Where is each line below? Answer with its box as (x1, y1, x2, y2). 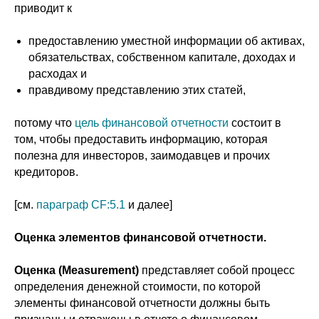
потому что (14, 117, 75, 129)
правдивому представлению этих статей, (28, 84, 246, 96)
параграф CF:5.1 (36, 199, 125, 211)
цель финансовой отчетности (75, 117, 229, 129)
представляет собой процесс (139, 264, 295, 276)
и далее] (125, 199, 172, 211)
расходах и (28, 68, 87, 80)
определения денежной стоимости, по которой (14, 281, 261, 293)
